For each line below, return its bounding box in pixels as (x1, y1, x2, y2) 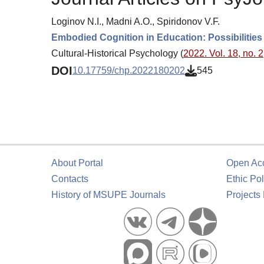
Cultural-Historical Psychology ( (51, 48, 183, 58)
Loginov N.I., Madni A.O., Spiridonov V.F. (51, 16, 220, 27)
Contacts (51, 174, 88, 184)
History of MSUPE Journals (51, 190, 166, 200)
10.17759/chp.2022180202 (72, 65, 185, 76)
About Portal (51, 158, 103, 168)
